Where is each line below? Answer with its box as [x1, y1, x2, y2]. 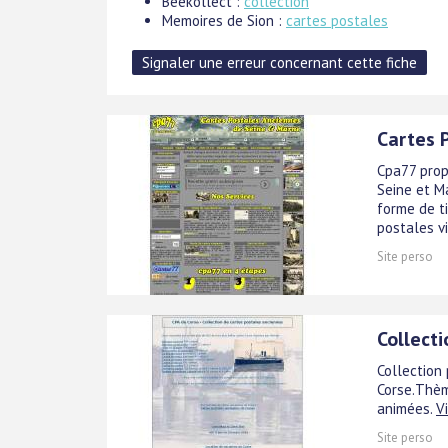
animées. [377, 398, 432, 418]
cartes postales [286, 10, 388, 30]
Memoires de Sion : [162, 10, 286, 30]
